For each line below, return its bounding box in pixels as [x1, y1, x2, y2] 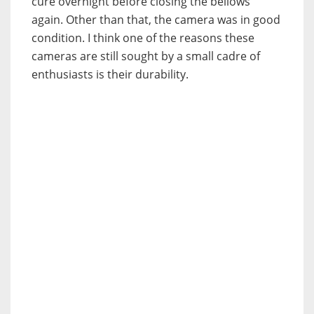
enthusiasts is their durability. [32, 67, 189, 83]
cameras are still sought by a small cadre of [32, 48, 260, 64]
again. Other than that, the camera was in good [32, 12, 280, 28]
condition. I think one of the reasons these [32, 30, 254, 46]
